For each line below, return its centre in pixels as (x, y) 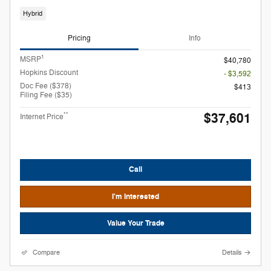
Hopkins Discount (49, 72)
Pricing (79, 38)
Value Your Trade (135, 223)
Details (232, 253)
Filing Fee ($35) (46, 95)
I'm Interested (135, 196)
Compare (46, 253)
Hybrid (33, 14)
